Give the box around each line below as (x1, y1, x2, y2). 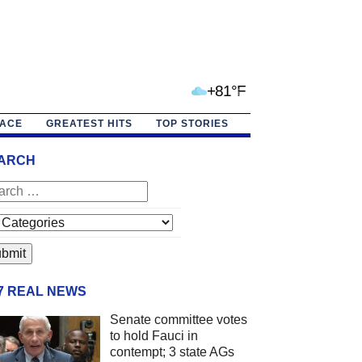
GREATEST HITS (45, 117, 133, 129)
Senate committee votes (109, 312, 247, 326)
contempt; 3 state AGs (109, 344, 234, 359)
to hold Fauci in (109, 328, 198, 343)
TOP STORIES (155, 117, 229, 129)
